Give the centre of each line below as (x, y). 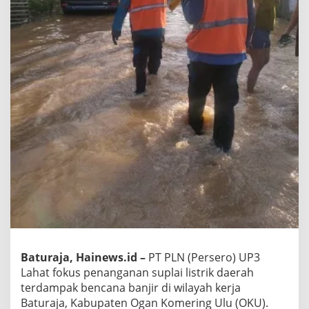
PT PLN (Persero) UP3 (203, 257)
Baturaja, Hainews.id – (83, 257)
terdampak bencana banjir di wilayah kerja (131, 287)
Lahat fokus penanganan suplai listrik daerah (137, 272)
